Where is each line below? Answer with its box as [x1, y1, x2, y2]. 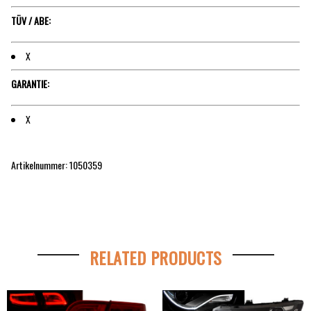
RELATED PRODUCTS [89, 244, 222, 270]
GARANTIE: [11, 76, 49, 92]
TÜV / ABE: [11, 12, 51, 28]
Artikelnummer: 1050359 [11, 158, 102, 173]
